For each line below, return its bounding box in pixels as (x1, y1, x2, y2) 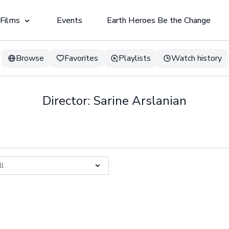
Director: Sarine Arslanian (42, 93, 187, 109)
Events (56, 15, 82, 26)
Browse (15, 53, 44, 64)
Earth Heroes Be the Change (106, 15, 211, 26)
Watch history (171, 53, 222, 64)
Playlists (118, 53, 151, 64)
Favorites (64, 53, 98, 64)
